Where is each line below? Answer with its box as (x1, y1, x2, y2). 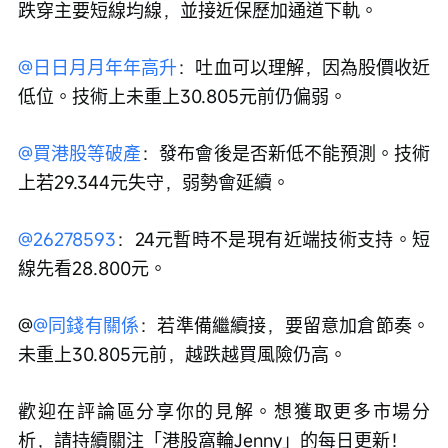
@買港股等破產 (18, 140, 142, 165)
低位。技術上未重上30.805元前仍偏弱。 (18, 83, 347, 108)
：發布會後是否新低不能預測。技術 (141, 140, 431, 165)
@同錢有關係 (33, 312, 140, 337)
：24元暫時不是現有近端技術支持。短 (116, 226, 430, 251)
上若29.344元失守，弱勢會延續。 (18, 169, 290, 194)
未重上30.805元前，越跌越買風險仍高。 (18, 341, 347, 366)
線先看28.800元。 (18, 255, 167, 280)
